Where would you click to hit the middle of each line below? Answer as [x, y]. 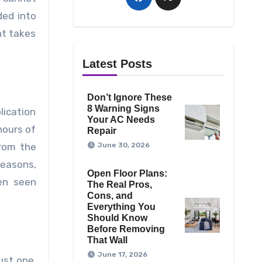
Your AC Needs [121, 120]
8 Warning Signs [123, 109]
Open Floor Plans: [127, 174]
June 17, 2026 [122, 255]
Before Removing [126, 229]
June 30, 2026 [123, 145]
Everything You [121, 207]
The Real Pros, [119, 185]
